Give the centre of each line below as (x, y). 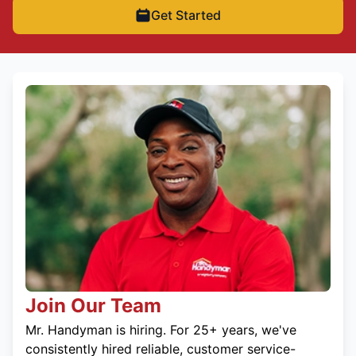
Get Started (186, 15)
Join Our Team (93, 306)
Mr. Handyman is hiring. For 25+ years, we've (161, 330)
